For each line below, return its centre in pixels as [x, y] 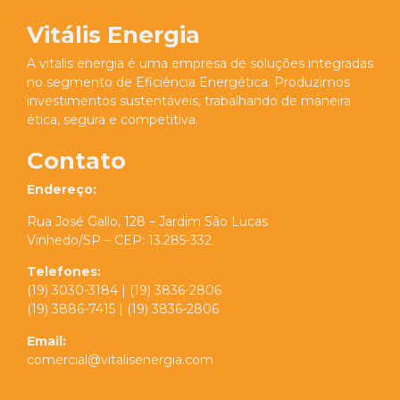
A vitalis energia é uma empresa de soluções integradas [200, 64]
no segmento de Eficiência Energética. [150, 83]
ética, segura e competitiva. [112, 120]
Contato [76, 161]
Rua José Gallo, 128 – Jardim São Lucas [147, 221]
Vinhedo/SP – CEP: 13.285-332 [119, 240]
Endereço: [63, 190]
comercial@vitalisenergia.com [120, 359]
